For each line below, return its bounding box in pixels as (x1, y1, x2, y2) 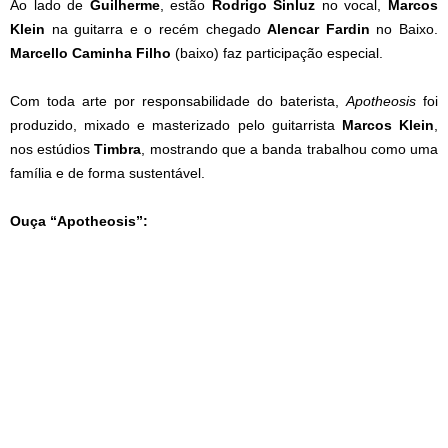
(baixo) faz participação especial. (171, 45, 383, 61)
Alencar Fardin (267, 21, 370, 37)
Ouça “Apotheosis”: (10, 213, 148, 229)
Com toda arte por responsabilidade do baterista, (10, 93, 346, 109)
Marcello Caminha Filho (10, 45, 171, 61)
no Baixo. (369, 21, 439, 37)
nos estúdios (10, 141, 95, 157)
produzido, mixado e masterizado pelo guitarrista (10, 117, 342, 133)
